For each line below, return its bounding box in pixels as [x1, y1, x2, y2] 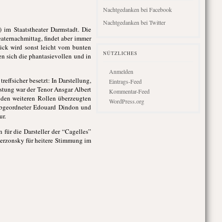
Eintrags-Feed [109, 77, 142, 85]
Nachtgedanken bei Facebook [103, 5, 172, 13]
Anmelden [109, 67, 133, 75]
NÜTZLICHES [103, 50, 137, 56]
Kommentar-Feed [109, 87, 150, 95]
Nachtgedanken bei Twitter [103, 18, 166, 26]
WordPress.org [109, 97, 144, 105]
